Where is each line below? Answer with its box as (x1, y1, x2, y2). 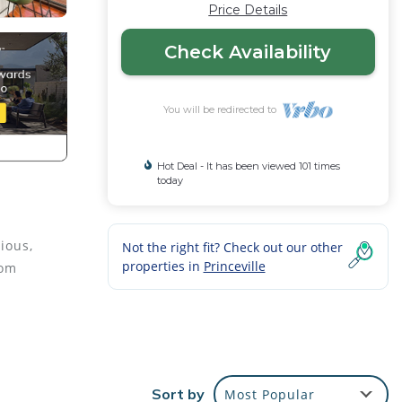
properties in (121, 258, 204, 275)
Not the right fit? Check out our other (121, 239, 343, 256)
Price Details (208, 2, 288, 18)
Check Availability (164, 41, 332, 63)
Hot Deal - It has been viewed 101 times (156, 160, 340, 172)
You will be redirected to (162, 103, 282, 116)
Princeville (203, 258, 266, 275)
